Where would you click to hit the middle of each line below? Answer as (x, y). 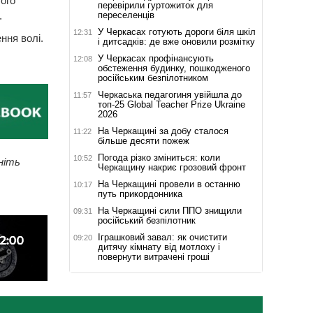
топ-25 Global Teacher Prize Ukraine (171, 104)
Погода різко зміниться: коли (159, 157)
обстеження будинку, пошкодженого (174, 68)
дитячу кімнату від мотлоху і (159, 247)
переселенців (126, 15)
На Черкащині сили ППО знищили (169, 210)
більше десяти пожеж (143, 140)
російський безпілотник (146, 220)
